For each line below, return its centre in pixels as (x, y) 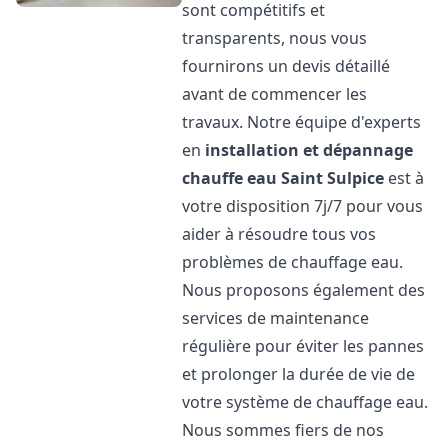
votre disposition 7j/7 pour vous (303, 206)
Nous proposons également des (304, 290)
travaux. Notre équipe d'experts (302, 122)
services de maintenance (276, 318)
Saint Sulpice (333, 178)
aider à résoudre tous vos (279, 234)
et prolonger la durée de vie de (299, 374)
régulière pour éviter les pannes (303, 346)
